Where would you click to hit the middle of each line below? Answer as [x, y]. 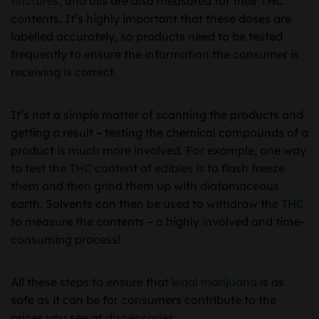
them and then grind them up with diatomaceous [145, 186]
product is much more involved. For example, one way [158, 150]
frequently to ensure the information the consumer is [155, 54]
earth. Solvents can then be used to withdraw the [146, 204]
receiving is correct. [65, 72]
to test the [40, 168]
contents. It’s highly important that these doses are [151, 19]
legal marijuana [213, 282]
